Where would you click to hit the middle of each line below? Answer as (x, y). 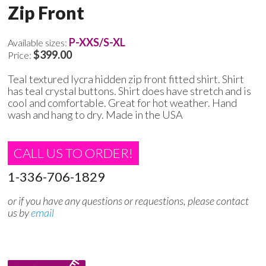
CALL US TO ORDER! (73, 153)
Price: (20, 55)
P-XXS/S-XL (97, 42)
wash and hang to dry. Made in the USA (95, 115)
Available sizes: (38, 43)
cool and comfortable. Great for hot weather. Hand (122, 103)
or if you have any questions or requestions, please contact (128, 201)
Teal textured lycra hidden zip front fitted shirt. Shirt (126, 79)
